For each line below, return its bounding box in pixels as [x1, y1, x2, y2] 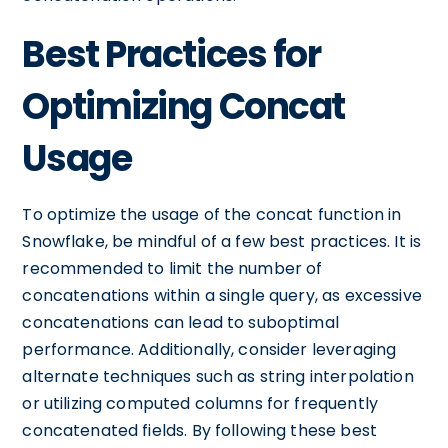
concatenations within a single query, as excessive [22, 284, 422, 307]
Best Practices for [22, 29, 321, 80]
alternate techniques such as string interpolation [22, 365, 414, 388]
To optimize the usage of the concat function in [22, 203, 402, 226]
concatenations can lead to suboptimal [22, 311, 339, 334]
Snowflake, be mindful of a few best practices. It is [22, 230, 422, 253]
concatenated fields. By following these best [22, 419, 377, 442]
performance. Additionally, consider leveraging [22, 338, 397, 361]
